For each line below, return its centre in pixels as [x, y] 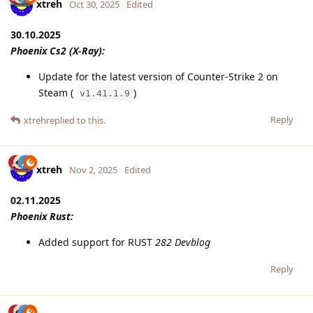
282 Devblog [183, 242]
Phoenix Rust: [42, 216]
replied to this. [76, 120]
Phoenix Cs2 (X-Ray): [58, 50]
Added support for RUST [97, 242]
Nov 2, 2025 [93, 169]
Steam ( [57, 92]
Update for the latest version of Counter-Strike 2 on [158, 76]
